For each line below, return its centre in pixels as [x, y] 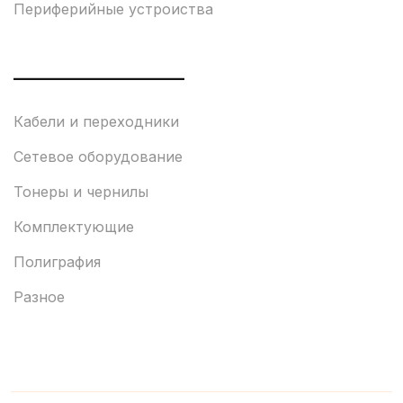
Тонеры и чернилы [81, 191]
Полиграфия [57, 261]
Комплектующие [74, 226]
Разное [39, 296]
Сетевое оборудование [98, 156]
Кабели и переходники [96, 121]
